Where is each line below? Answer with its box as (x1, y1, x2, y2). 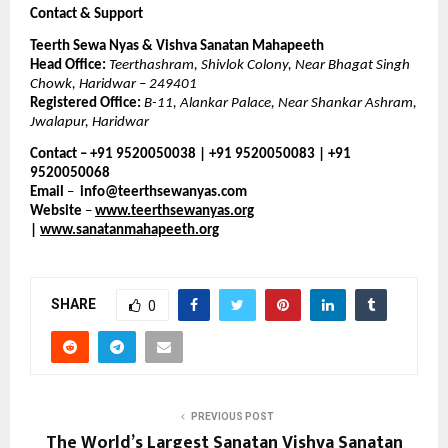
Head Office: (30, 58, 106, 74)
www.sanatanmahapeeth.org (40, 223, 219, 239)
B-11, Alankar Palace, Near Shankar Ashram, (144, 96, 417, 112)
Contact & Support (30, 6, 143, 22)
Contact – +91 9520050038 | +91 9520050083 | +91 (30, 147, 351, 163)
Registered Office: (30, 96, 141, 112)
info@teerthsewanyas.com (80, 185, 247, 201)
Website (30, 204, 85, 220)
